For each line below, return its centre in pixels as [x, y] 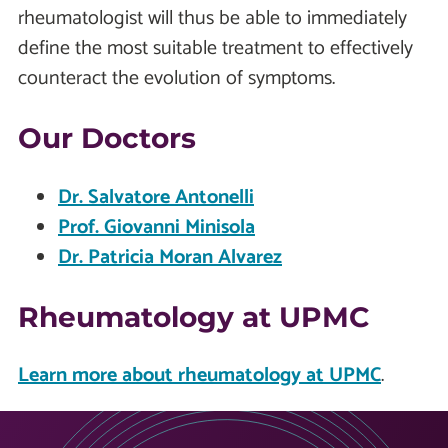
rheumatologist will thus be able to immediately [212, 19]
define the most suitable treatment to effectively [215, 49]
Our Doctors [107, 138]
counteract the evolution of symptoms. [176, 79]
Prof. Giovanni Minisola [156, 227]
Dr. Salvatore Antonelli [156, 197]
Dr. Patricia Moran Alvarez [170, 257]
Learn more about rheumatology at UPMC [199, 375]
